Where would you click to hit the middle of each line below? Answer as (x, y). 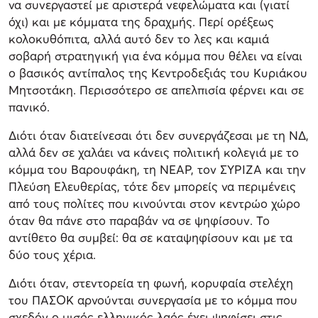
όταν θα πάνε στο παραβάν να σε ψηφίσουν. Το (139, 220)
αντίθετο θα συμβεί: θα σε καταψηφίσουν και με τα (150, 237)
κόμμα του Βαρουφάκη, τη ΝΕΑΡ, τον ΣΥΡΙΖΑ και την (157, 169)
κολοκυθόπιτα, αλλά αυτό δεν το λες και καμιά (139, 38)
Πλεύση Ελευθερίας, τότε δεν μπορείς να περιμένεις (152, 186)
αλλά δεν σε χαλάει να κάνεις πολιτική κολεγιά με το (154, 152)
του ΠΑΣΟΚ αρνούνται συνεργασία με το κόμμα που (153, 300)
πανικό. (29, 106)
